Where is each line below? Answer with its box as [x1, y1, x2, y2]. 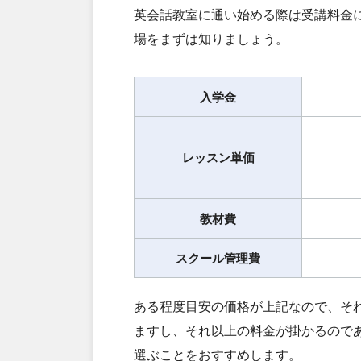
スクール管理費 [176, 249, 260, 268]
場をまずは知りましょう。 [134, 29, 288, 48]
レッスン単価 [181, 148, 255, 167]
